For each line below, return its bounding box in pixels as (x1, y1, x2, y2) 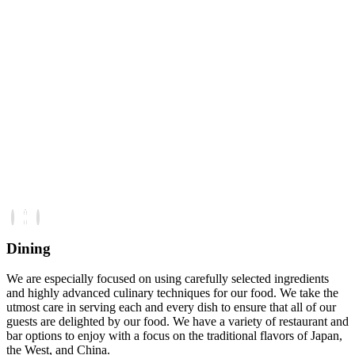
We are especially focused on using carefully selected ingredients (6, 272, 329, 286)
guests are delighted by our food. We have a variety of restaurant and (6, 315, 349, 329)
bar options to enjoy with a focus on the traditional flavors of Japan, (6, 329, 342, 343)
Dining (6, 239, 51, 257)
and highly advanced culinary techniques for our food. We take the (6, 286, 338, 300)
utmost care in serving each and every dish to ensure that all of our (6, 300, 336, 315)
